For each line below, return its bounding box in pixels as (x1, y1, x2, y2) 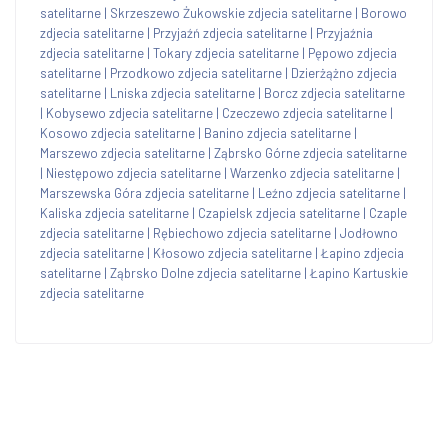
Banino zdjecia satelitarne (204, 124, 351, 141)
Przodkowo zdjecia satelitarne (110, 64, 282, 81)
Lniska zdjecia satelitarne (110, 84, 255, 101)
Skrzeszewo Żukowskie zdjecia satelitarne (110, 4, 352, 21)
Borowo (361, 4, 407, 21)
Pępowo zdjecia (308, 44, 397, 61)
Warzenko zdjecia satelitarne (230, 164, 394, 181)
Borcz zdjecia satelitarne (264, 84, 405, 101)
